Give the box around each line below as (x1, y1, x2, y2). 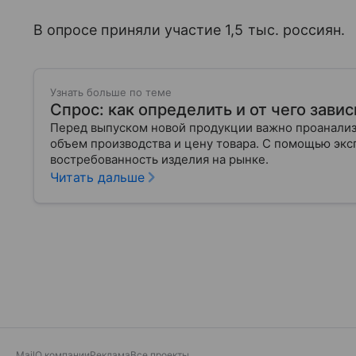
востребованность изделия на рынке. (50, 152, 269, 167)
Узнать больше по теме (50, 86, 172, 99)
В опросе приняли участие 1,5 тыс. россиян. (33, 21, 346, 38)
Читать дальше (50, 169, 145, 185)
